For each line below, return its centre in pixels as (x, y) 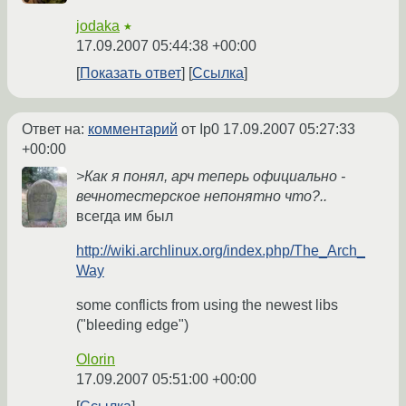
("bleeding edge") (132, 325)
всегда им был (125, 217)
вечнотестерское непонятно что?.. (202, 197)
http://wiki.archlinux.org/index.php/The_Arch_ (221, 251)
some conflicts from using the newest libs (207, 305)
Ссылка (218, 73)
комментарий (133, 130)
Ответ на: (55, 130)
